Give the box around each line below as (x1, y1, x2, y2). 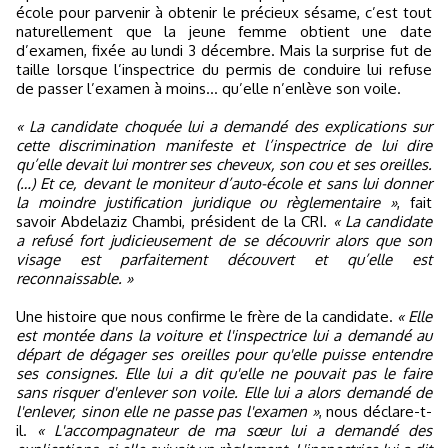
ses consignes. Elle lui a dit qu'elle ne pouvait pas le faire (16, 364, 432, 384)
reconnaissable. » (16, 269, 133, 289)
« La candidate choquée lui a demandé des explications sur (16, 117, 432, 137)
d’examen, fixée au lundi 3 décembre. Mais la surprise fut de (16, 41, 432, 61)
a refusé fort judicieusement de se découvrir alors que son (16, 231, 432, 251)
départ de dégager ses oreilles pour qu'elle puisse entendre (16, 345, 432, 365)
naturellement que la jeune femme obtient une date (16, 22, 432, 42)
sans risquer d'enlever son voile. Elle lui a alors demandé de (16, 383, 432, 403)
